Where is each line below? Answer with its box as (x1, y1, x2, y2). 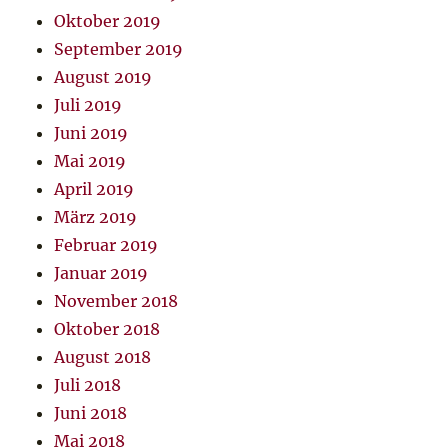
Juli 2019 (54, 95, 123, 116)
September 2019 (54, 39, 184, 60)
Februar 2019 (54, 235, 159, 256)
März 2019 (54, 207, 138, 228)
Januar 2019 (54, 263, 149, 284)
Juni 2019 (54, 123, 129, 144)
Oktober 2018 (54, 319, 161, 340)
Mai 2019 (54, 151, 127, 172)
